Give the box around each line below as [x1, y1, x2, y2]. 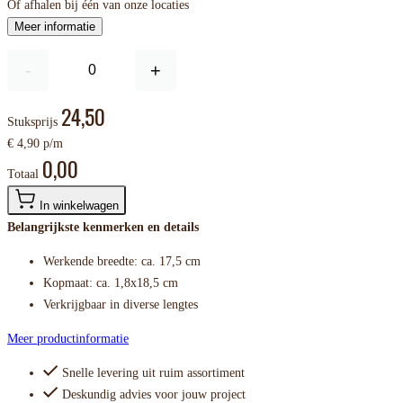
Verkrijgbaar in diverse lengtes [43, 298, 198, 312]
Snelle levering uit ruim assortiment [62, 366, 245, 381]
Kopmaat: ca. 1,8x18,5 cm [43, 276, 178, 291]
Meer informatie [14, 20, 95, 34]
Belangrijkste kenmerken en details [7, 220, 199, 235]
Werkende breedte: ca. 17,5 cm [43, 255, 201, 269]
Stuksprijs [7, 115, 58, 130]
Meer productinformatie [7, 332, 129, 346]
